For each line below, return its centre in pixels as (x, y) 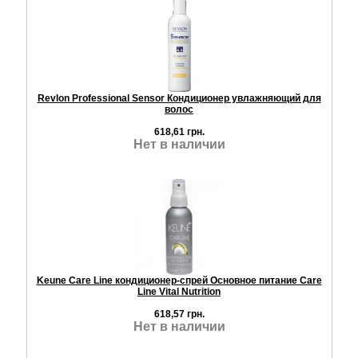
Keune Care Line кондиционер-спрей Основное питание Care (179, 280)
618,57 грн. (179, 314)
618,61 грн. (179, 131)
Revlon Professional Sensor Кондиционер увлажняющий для (179, 98)
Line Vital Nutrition (179, 291)
